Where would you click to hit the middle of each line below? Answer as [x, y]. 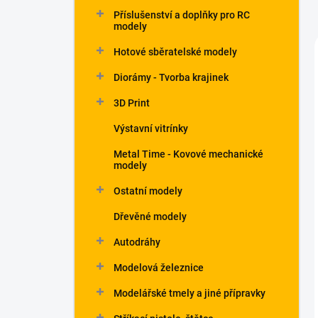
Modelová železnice [159, 268]
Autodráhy [137, 242]
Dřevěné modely [150, 216]
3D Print [132, 103]
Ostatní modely [148, 191]
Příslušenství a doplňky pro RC [182, 15]
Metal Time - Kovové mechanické [188, 154]
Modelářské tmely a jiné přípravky [190, 293]
